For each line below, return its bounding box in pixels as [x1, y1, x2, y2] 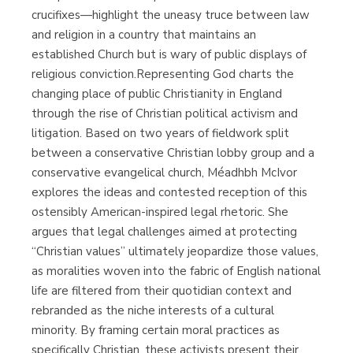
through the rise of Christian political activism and [32, 105, 298, 121]
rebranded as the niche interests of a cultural [32, 302, 274, 318]
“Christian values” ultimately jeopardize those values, [32, 243, 318, 259]
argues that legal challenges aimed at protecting [32, 223, 297, 240]
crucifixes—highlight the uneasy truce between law [32, 6, 310, 23]
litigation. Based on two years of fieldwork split [32, 124, 289, 141]
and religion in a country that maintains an [32, 26, 256, 43]
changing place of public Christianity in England [32, 85, 282, 102]
